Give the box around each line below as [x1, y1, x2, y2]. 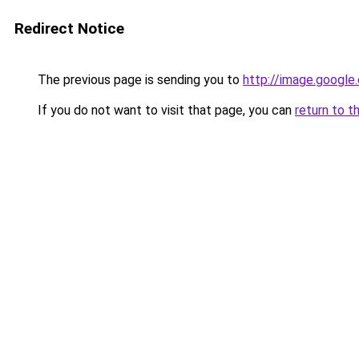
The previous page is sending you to [34, 72, 243, 87]
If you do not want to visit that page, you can [34, 103, 295, 118]
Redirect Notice [14, 19, 124, 38]
